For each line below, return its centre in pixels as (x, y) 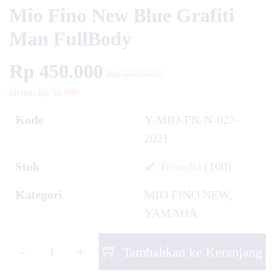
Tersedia (179, 166)
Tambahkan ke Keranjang (191, 252)
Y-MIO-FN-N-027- (192, 120)
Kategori (39, 195)
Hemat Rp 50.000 (44, 92)
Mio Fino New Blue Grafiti (122, 15)
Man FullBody (70, 39)
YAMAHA (171, 213)
